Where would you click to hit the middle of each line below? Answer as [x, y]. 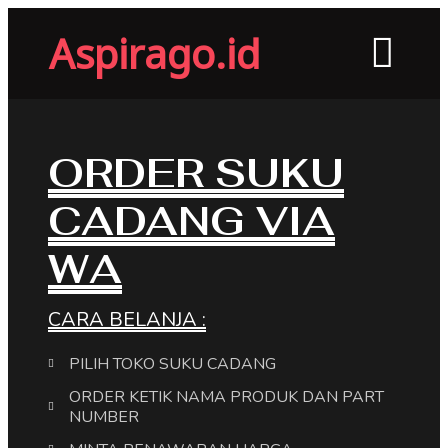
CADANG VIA [191, 221]
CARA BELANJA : [127, 319]
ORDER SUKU [196, 173]
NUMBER [104, 416]
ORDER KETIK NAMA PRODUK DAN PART [226, 396]
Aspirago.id [154, 53]
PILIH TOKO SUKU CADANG [174, 363]
